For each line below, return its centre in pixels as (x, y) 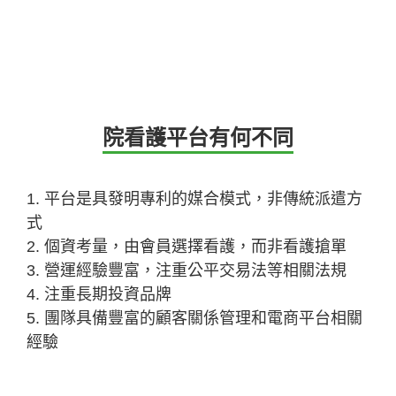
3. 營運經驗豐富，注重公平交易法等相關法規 (187, 270)
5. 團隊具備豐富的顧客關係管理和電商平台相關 (194, 318)
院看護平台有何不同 (198, 137)
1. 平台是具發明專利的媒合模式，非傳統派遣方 (194, 198)
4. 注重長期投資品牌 (99, 294)
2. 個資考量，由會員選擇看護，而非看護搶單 (187, 246)
